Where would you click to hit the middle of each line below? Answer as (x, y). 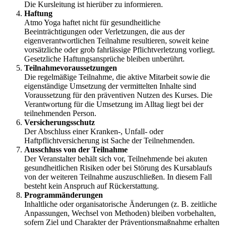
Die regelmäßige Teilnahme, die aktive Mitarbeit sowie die (117, 77)
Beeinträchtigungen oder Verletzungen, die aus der (104, 32)
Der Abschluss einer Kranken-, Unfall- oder (94, 132)
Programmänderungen (64, 195)
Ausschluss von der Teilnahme (76, 150)
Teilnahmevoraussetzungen (71, 68)
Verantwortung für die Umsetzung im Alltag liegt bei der (114, 104)
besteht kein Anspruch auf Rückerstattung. (92, 186)
